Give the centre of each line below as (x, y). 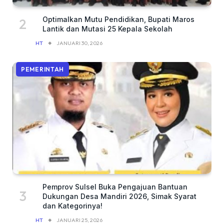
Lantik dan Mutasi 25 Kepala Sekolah (107, 28)
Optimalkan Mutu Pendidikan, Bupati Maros (118, 19)
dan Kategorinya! (72, 205)
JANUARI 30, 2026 (79, 43)
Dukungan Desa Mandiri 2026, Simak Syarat (119, 196)
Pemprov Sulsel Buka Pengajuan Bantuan (115, 186)
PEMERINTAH (43, 69)
